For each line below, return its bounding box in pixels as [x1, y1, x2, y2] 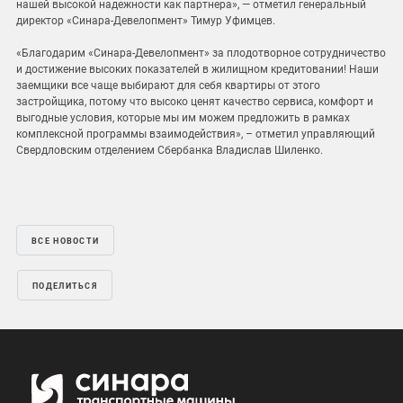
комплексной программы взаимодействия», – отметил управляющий [16, 128, 375, 141]
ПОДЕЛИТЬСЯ [32, 282, 97, 291]
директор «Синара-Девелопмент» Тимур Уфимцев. [16, 14, 283, 28]
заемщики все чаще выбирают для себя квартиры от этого [16, 79, 320, 93]
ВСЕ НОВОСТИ [31, 237, 100, 246]
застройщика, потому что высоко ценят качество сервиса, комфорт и [16, 95, 373, 109]
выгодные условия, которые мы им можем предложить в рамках [16, 112, 350, 125]
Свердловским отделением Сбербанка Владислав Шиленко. [16, 144, 326, 157]
